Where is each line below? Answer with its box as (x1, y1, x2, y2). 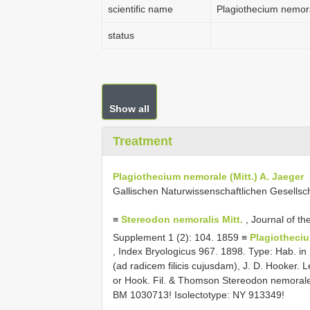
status (108, 30, 134, 41)
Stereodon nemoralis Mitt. (121, 213, 243, 225)
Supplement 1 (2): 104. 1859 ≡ (113, 231, 250, 243)
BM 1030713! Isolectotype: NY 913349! (113, 289, 284, 301)
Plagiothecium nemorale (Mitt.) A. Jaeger (113, 170, 304, 182)
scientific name (108, 3, 173, 15)
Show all (109, 103, 149, 114)
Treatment (113, 134, 172, 148)
